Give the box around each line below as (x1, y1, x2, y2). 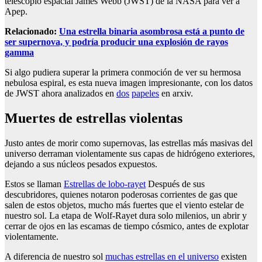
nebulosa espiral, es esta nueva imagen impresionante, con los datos (5, 77, 253, 88)
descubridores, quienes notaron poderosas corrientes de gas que (5, 189, 237, 199)
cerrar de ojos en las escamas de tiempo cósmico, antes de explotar (5, 220, 249, 231)
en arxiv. (159, 88, 193, 98)
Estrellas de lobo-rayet (64, 178, 146, 189)
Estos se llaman (5, 178, 64, 189)
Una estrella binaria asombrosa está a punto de (59, 26, 244, 36)
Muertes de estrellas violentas (5, 110, 182, 126)
